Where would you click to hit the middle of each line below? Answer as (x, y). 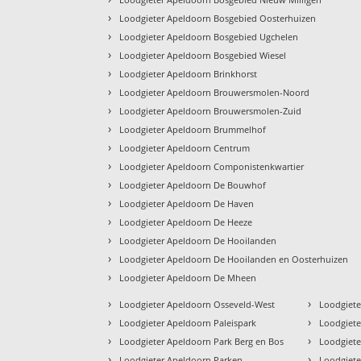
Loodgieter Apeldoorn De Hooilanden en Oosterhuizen (234, 259)
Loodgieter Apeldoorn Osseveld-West (197, 304)
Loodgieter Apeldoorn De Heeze (186, 222)
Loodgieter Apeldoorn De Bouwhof (193, 185)
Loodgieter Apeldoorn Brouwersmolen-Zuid (211, 110)
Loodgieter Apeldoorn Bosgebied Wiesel (203, 55)
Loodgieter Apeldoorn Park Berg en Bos (202, 341)
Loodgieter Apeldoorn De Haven (187, 203)
